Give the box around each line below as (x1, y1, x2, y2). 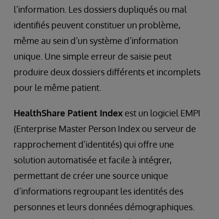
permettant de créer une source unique (14, 170, 168, 181)
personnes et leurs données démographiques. (14, 201, 195, 212)
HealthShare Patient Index (14, 107, 123, 118)
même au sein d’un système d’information (14, 35, 178, 46)
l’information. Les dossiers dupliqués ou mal (14, 3, 187, 15)
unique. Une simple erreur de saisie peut (14, 50, 172, 62)
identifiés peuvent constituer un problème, (14, 19, 180, 30)
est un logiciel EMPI (123, 107, 200, 118)
